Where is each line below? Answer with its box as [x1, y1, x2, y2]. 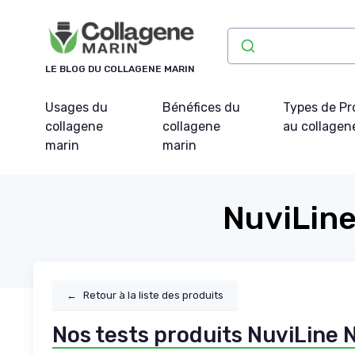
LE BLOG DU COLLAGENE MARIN [45, 63, 195, 75]
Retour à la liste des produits [83, 288, 223, 301]
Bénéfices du [162, 100, 241, 116]
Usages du [45, 100, 108, 116]
